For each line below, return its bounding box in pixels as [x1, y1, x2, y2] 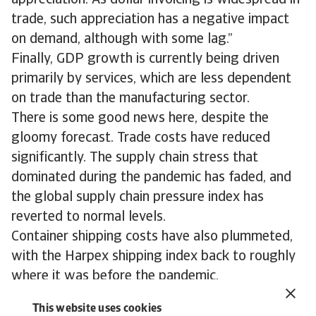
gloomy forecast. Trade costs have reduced [11, 131, 270, 145]
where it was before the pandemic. [11, 269, 222, 284]
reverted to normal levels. [11, 210, 166, 224]
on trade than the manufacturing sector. [11, 92, 250, 106]
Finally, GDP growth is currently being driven [11, 52, 279, 66]
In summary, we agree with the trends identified [11, 289, 299, 303]
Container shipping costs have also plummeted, [11, 230, 293, 244]
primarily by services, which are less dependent [11, 72, 291, 86]
